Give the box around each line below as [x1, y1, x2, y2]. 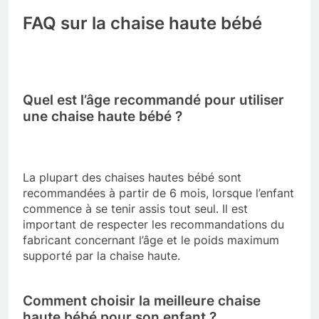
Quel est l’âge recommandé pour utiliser [23, 92, 284, 109]
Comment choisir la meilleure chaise [23, 292, 261, 309]
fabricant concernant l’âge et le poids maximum [23, 232, 279, 247]
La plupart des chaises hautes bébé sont [23, 169, 241, 184]
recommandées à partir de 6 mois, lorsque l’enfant [23, 185, 294, 200]
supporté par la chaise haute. [23, 248, 180, 263]
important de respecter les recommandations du [23, 216, 284, 231]
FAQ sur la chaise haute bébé [23, 12, 262, 33]
